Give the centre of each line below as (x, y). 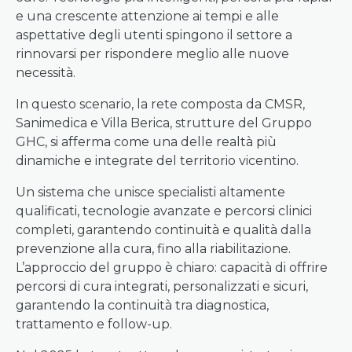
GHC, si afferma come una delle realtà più (146, 142)
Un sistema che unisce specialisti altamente (150, 192)
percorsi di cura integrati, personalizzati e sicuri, (162, 286)
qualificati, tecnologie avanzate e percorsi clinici (164, 211)
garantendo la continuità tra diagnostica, (142, 305)
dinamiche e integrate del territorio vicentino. (157, 161)
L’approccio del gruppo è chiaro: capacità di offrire (172, 268)
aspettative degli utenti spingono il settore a (154, 35)
